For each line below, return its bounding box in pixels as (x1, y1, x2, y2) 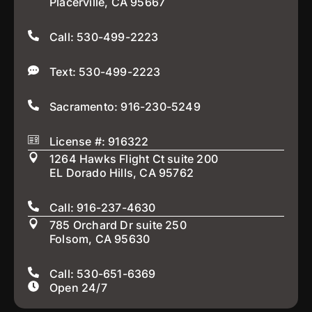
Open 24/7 (49, 280, 107, 295)
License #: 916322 (49, 134, 149, 148)
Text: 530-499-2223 (49, 64, 161, 79)
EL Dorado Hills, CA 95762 (49, 165, 194, 180)
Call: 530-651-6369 (49, 266, 156, 281)
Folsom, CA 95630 (49, 231, 150, 246)
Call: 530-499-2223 (49, 29, 159, 44)
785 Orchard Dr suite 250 (49, 217, 187, 232)
